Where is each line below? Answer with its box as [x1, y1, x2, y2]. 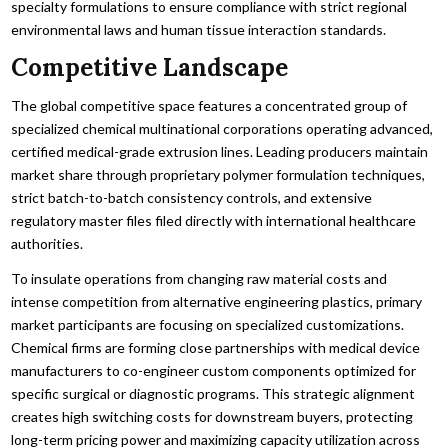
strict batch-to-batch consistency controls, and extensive [11, 188, 373, 206]
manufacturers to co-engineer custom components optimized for [11, 361, 417, 379]
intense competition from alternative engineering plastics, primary [11, 292, 423, 310]
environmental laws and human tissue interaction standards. [11, 21, 387, 39]
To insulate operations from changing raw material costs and [11, 269, 388, 287]
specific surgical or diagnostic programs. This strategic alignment [11, 384, 416, 402]
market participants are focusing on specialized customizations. [11, 315, 405, 333]
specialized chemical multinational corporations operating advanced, [11, 119, 434, 137]
